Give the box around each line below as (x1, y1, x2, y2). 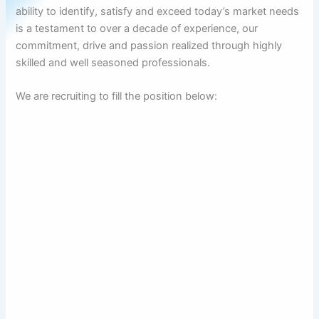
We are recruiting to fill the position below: (16, 90, 218, 103)
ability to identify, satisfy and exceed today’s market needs (16, 4, 300, 18)
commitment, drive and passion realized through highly (16, 38, 283, 52)
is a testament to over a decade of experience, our (16, 21, 258, 35)
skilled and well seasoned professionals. (16, 56, 211, 69)
